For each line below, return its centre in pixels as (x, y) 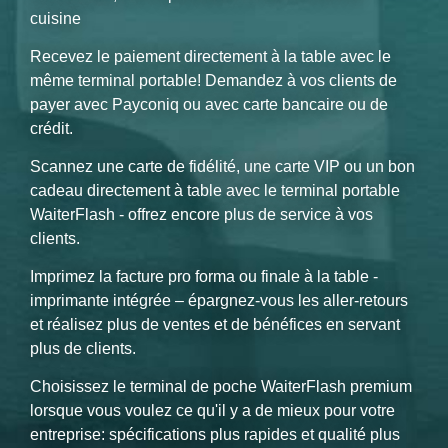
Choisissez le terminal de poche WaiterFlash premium (221, 386)
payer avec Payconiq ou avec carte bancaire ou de (209, 104)
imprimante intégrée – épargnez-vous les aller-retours (219, 300)
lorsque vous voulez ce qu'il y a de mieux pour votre (212, 410)
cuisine (55, 18)
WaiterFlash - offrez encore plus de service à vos (201, 214)
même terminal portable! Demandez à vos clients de (213, 80)
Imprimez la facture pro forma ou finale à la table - (204, 276)
